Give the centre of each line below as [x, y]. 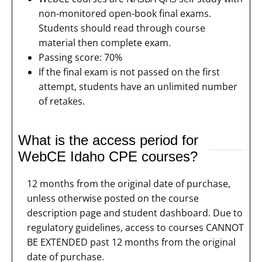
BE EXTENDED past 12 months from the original [131, 242]
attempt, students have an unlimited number [138, 86]
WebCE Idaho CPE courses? [108, 156]
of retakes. [62, 101]
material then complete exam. [105, 42]
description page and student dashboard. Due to [135, 213]
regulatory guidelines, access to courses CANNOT [135, 227]
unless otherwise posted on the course [113, 198]
